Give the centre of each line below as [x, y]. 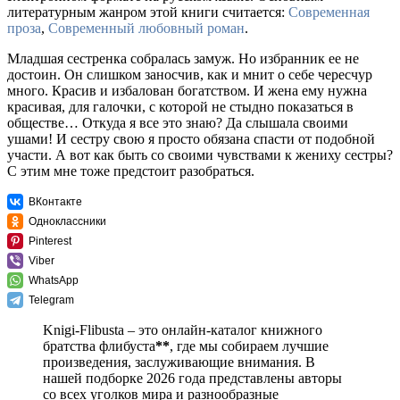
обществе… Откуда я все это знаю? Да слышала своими [178, 123]
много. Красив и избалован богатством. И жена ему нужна [187, 91]
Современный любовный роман [146, 29]
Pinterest [50, 242]
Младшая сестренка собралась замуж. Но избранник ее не [183, 59]
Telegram [51, 300]
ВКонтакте [55, 202]
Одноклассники [67, 222]
